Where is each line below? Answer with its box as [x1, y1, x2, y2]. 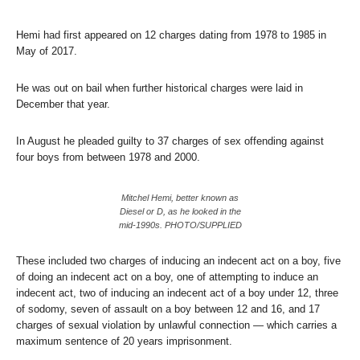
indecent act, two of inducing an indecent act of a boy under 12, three [16, 286, 338, 299]
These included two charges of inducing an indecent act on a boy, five [16, 254, 341, 267]
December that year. [16, 97, 110, 110]
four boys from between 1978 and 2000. [16, 150, 200, 163]
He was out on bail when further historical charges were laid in [16, 81, 303, 94]
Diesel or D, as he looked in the [119, 206, 241, 216]
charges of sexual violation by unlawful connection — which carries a [16, 318, 337, 331]
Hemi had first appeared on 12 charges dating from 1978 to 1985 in [16, 28, 326, 41]
